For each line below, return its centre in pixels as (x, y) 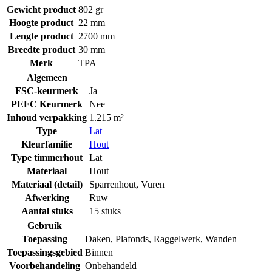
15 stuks (105, 211)
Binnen (99, 252)
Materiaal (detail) (47, 184)
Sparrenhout (113, 184)
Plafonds (132, 239)
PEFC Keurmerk (47, 104)
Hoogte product (41, 22)
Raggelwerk (177, 239)
